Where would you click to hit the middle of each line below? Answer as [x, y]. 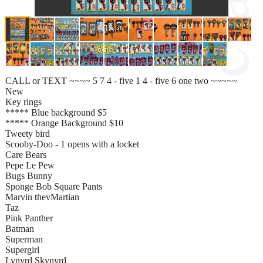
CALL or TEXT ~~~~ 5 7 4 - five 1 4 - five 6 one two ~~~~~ [121, 80]
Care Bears [26, 154]
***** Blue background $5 [56, 112]
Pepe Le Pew [30, 165]
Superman [24, 239]
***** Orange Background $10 [64, 123]
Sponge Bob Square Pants [54, 186]
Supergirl [22, 249]
